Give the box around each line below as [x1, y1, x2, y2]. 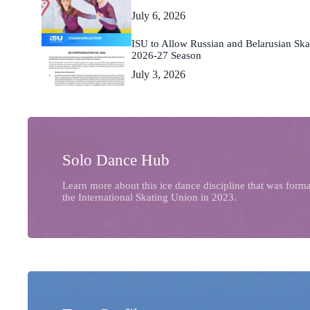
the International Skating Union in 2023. [62, 192, 237, 203]
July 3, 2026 [131, 69, 185, 81]
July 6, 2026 [131, 9, 185, 21]
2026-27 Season [131, 49, 201, 61]
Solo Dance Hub [62, 152, 170, 170]
